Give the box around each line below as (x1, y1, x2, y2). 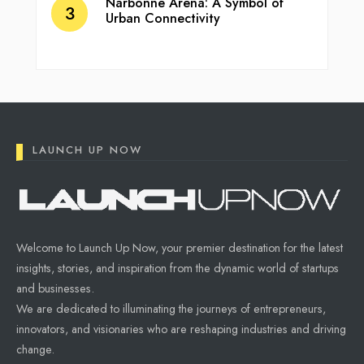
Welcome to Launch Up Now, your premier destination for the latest (16, 240, 343, 257)
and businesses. (16, 280, 94, 297)
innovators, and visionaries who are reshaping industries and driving (16, 321, 346, 338)
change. (16, 341, 54, 358)
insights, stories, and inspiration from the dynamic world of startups (16, 260, 339, 277)
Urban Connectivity (106, 9, 220, 28)
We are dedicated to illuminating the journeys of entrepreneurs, (16, 301, 326, 318)
